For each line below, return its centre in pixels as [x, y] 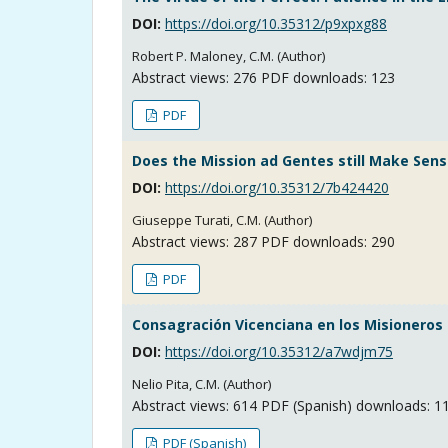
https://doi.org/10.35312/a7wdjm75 [279, 351]
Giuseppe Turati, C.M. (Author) [222, 219]
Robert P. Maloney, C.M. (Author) [228, 55]
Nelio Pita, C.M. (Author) [201, 383]
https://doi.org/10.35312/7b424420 [277, 187]
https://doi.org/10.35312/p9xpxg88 [276, 23]
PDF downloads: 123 [326, 77]
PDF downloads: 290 [326, 241]
